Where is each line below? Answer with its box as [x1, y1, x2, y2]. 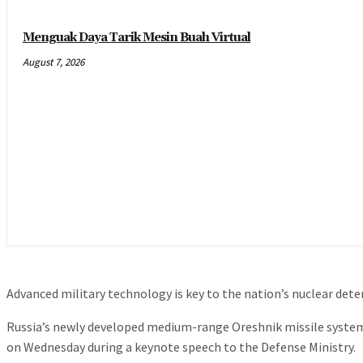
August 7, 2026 [23, 54, 84, 69]
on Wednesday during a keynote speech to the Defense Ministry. [6, 339, 356, 356]
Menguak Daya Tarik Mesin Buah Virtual [23, 29, 250, 45]
